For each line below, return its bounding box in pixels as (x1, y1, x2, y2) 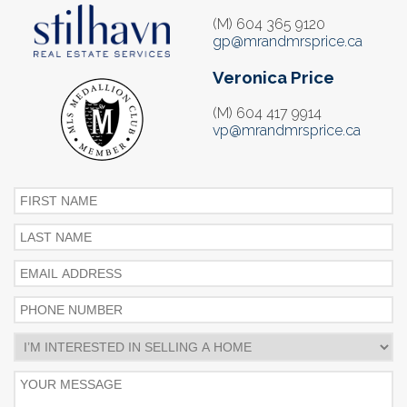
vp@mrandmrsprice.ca (213, 121, 361, 139)
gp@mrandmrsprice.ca (213, 33, 362, 51)
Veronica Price (213, 66, 334, 87)
